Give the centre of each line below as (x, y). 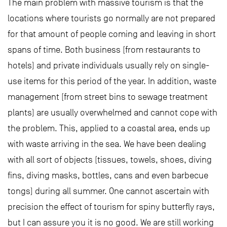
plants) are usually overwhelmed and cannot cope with (112, 113)
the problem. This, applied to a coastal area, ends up (109, 128)
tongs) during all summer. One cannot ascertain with (108, 191)
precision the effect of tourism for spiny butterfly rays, (111, 207)
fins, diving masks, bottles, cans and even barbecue (108, 176)
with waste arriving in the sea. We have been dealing (107, 144)
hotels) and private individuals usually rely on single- (108, 66)
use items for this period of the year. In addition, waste (112, 81)
